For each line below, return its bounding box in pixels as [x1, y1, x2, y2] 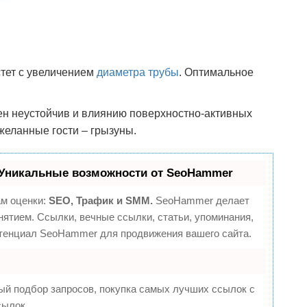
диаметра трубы [97, 66, 179, 78]
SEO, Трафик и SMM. [49, 195, 153, 206]
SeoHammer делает [153, 195, 249, 206]
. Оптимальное [179, 66, 254, 78]
